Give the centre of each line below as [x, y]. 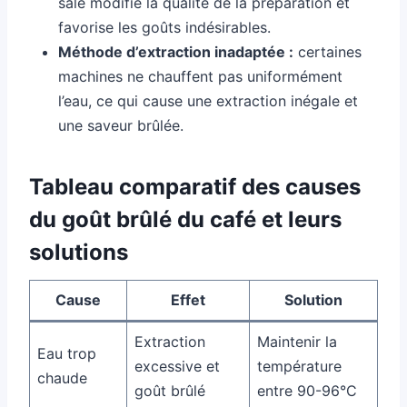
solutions [79, 252]
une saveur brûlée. [121, 125]
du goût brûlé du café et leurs [185, 219]
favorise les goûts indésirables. [164, 27]
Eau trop [67, 353]
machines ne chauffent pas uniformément [200, 76]
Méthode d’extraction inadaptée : [176, 51]
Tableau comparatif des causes [195, 186]
